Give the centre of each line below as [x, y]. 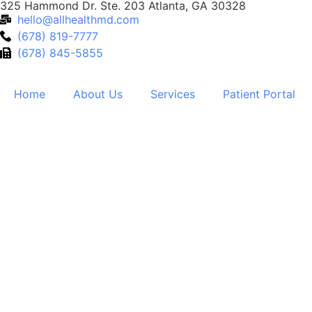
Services [173, 94]
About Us [98, 94]
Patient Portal [259, 94]
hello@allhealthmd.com [78, 19]
